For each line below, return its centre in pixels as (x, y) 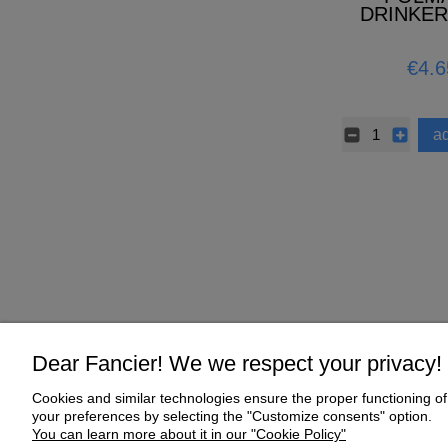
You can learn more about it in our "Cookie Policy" (189, 433)
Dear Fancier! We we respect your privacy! (237, 363)
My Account (358, 409)
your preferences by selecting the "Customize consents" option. (232, 415)
